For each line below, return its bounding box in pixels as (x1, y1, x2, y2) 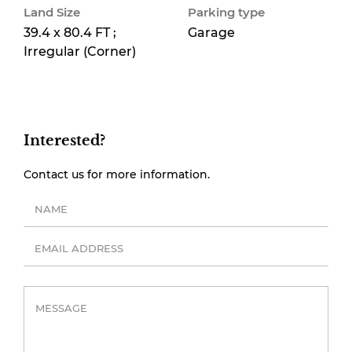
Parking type (188, 5, 265, 20)
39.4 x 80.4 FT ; (24, 25, 116, 40)
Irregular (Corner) (24, 44, 136, 59)
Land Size (24, 5, 80, 20)
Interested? (24, 132, 105, 149)
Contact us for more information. (24, 167, 210, 181)
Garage (188, 25, 235, 40)
